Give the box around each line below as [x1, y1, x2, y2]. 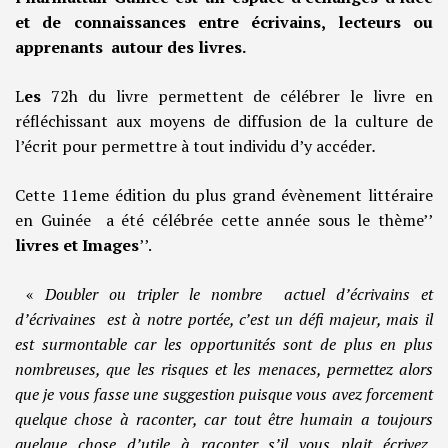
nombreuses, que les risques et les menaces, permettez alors [15, 358, 433, 381]
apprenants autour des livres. [15, 36, 246, 59]
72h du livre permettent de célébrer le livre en [50, 85, 434, 108]
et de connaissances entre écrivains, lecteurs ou [15, 11, 433, 34]
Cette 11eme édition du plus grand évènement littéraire [15, 184, 433, 207]
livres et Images [15, 234, 139, 257]
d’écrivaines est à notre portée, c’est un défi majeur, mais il [15, 308, 433, 331]
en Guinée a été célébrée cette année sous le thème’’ [15, 209, 433, 232]
